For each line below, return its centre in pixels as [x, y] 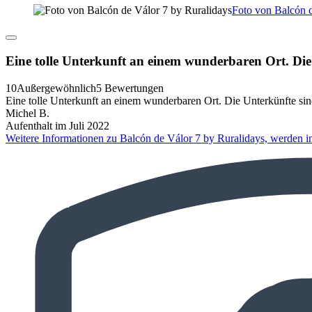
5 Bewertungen [130, 88]
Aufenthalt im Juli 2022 [57, 125]
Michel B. [28, 113]
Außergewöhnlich [56, 88]
